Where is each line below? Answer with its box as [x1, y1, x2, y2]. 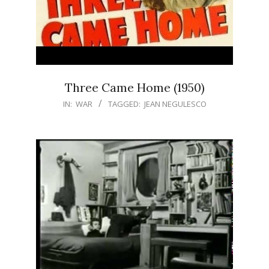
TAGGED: [107, 98, 141, 109]
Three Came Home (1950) [64, 80, 205, 95]
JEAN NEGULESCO [144, 98, 207, 109]
